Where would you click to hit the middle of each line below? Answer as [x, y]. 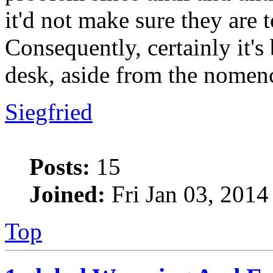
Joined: [67, 194]
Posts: [60, 167]
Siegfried [49, 112]
